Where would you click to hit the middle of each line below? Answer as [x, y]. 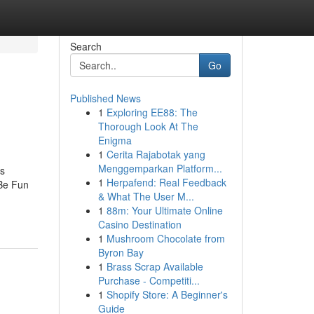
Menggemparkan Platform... [160, 168]
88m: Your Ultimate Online [164, 210]
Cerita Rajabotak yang [156, 154]
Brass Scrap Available [155, 266]
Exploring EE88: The [152, 112]
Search [86, 46]
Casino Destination [139, 224]
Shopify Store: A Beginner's [167, 294]
